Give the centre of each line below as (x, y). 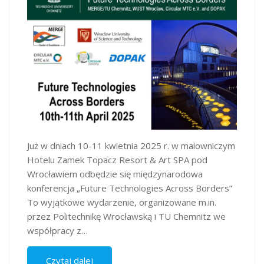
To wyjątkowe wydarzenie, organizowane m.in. (122, 202)
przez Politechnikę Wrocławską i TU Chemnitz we (126, 217)
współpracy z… (57, 231)
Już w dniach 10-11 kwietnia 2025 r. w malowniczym (131, 146)
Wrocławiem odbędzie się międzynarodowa (115, 174)
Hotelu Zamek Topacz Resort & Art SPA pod (117, 160)
